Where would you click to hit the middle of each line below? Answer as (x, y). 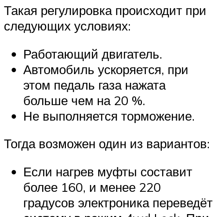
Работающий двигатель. (93, 54)
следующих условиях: (67, 26)
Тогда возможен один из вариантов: (107, 144)
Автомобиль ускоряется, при (106, 69)
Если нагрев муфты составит (108, 172)
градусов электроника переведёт (118, 203)
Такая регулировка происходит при (105, 10)
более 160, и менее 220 (92, 187)
